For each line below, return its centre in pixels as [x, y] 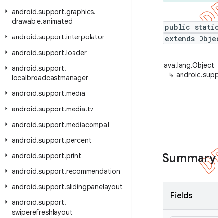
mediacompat [88, 125]
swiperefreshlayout [42, 212]
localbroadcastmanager [50, 78]
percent [79, 140]
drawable [26, 21]
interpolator [85, 37]
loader [76, 53]
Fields [181, 196]
